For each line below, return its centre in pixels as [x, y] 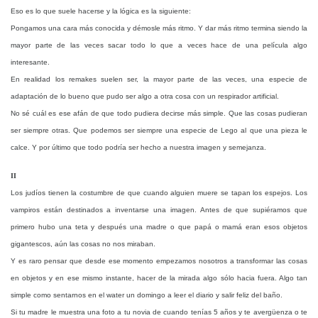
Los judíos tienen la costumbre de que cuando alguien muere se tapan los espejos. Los [159, 193]
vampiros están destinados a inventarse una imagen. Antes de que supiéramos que [159, 210]
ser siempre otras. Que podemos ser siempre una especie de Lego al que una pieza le [159, 130]
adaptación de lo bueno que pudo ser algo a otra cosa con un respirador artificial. [145, 96]
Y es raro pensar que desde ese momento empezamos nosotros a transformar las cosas [159, 261]
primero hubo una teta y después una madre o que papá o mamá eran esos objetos [159, 227]
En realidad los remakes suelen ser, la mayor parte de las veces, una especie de [159, 79]
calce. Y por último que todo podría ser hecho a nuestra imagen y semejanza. [138, 147]
